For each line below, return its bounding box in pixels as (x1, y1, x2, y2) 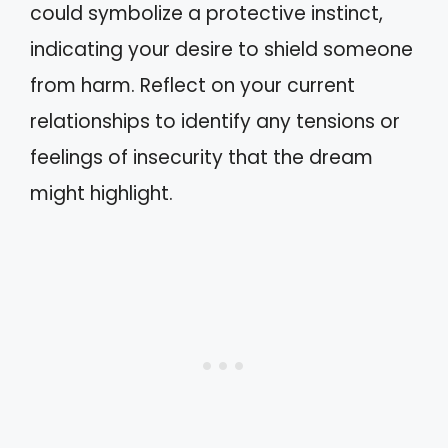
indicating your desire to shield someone (30, 36, 413, 63)
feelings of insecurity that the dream (30, 144, 373, 171)
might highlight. (30, 180, 173, 207)
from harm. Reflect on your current (30, 72, 355, 99)
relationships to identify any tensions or (30, 108, 400, 135)
